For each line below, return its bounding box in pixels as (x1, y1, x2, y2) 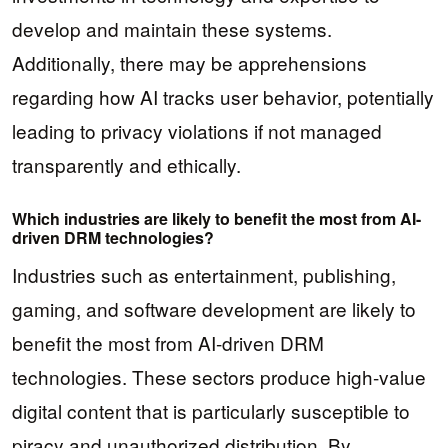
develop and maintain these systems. (12, 15, 332, 43)
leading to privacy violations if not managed (12, 117, 382, 145)
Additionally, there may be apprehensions (12, 49, 367, 77)
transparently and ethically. (12, 151, 241, 179)
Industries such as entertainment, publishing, (12, 261, 396, 289)
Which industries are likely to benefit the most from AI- (12, 207, 421, 231)
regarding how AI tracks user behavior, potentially (12, 83, 434, 111)
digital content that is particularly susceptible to (12, 397, 410, 425)
